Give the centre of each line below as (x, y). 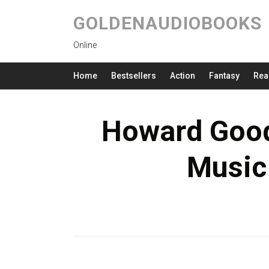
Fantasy (224, 76)
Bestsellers (134, 76)
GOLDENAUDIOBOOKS (168, 23)
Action (183, 76)
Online (85, 45)
